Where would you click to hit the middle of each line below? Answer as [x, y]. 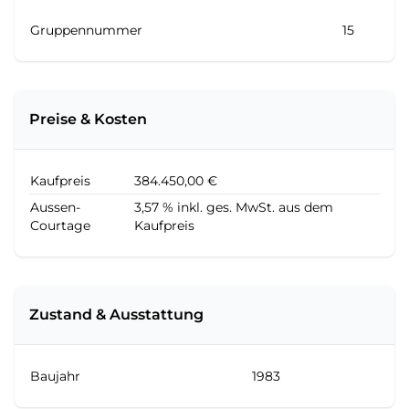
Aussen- [55, 207]
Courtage [60, 225]
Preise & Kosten [88, 119]
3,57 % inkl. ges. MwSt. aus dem [234, 207]
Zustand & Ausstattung [116, 315]
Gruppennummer [86, 30]
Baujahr [55, 376]
